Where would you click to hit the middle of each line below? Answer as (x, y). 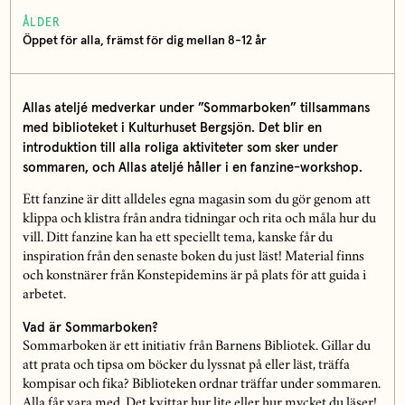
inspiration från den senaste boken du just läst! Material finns (193, 257)
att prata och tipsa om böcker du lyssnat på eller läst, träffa (186, 366)
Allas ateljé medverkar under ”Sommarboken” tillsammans (196, 108)
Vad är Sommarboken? (90, 327)
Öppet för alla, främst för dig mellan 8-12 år (144, 41)
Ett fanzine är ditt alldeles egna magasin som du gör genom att (196, 200)
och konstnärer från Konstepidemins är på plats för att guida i (194, 276)
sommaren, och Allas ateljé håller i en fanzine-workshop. (192, 167)
